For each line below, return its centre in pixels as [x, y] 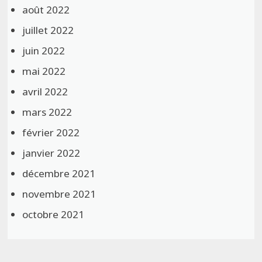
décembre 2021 [59, 174]
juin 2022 [44, 51]
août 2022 [46, 10]
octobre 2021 [54, 215]
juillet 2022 [48, 30]
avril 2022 [45, 92]
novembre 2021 [59, 194]
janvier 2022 [51, 153]
